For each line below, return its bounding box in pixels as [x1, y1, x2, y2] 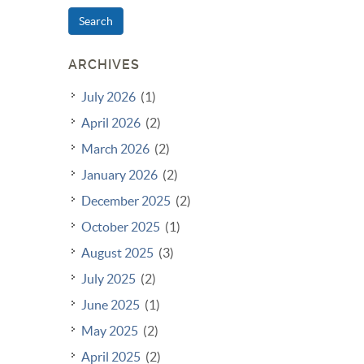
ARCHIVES [68, 57, 140, 73]
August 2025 [81, 245, 154, 261]
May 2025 [81, 323, 138, 339]
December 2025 [81, 193, 171, 209]
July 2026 [81, 89, 136, 105]
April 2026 [81, 115, 141, 131]
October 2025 [81, 219, 160, 235]
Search [79, 15, 113, 28]
